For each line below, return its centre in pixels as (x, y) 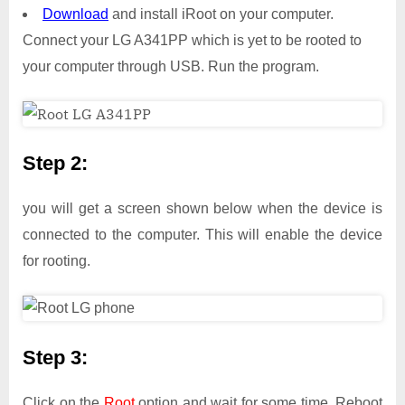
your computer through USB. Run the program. (171, 67)
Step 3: (55, 357)
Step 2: (55, 164)
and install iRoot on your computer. (221, 14)
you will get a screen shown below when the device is (202, 208)
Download (75, 14)
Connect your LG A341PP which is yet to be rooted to (192, 41)
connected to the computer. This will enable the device (202, 234)
